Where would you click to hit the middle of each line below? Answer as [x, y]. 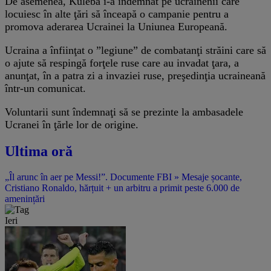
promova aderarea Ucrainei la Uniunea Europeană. [116, 26]
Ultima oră [39, 151]
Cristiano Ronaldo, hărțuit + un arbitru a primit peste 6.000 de [122, 188]
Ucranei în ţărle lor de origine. [72, 124]
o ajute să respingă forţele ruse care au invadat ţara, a [122, 63]
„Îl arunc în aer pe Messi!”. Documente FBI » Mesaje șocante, [123, 177]
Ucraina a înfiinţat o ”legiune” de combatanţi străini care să [135, 50]
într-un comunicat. [45, 88]
